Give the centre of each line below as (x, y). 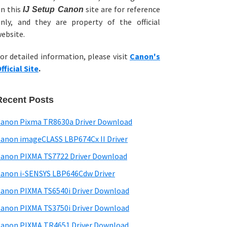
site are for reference (122, 9)
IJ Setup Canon (53, 9)
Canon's (145, 56)
